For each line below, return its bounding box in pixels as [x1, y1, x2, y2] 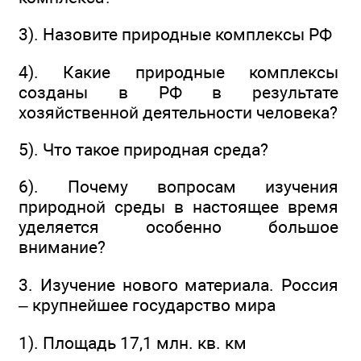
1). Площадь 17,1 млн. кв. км [19, 333, 247, 354]
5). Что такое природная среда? [19, 139, 268, 160]
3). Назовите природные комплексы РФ [19, 24, 332, 45]
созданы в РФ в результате [19, 81, 338, 102]
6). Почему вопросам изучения [19, 176, 338, 197]
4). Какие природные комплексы [19, 61, 338, 82]
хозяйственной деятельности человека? [19, 102, 338, 122]
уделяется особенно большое [19, 217, 338, 238]
